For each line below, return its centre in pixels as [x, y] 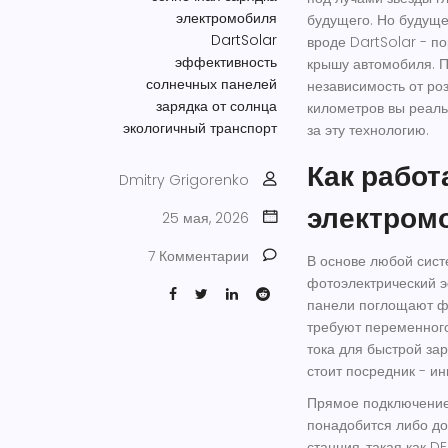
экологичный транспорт [200, 127]
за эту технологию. [368, 129]
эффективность [226, 61]
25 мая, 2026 [205, 217]
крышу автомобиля [369, 63]
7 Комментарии [198, 255]
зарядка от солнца [216, 105]
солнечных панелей [211, 83]
